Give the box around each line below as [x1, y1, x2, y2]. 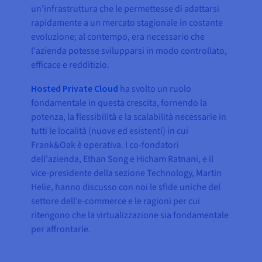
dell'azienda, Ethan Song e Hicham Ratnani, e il [31, 152, 214, 166]
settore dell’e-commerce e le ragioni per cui [31, 194, 201, 208]
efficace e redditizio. [31, 58, 110, 71]
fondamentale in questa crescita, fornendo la [31, 96, 208, 109]
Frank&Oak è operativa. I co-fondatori [31, 138, 180, 151]
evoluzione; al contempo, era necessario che [31, 30, 205, 43]
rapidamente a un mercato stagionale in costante [31, 16, 223, 29]
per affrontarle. [31, 222, 91, 236]
